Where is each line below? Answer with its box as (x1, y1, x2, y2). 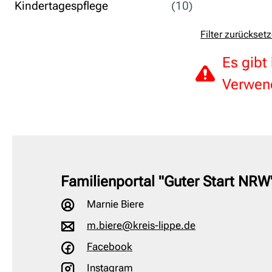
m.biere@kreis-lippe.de (87, 219, 195, 232)
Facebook (87, 240, 132, 253)
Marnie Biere (84, 198, 144, 210)
